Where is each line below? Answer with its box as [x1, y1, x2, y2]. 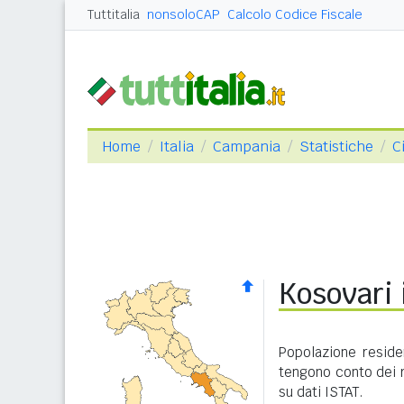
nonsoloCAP [147, 6, 220, 23]
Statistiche [299, 137, 373, 156]
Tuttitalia [87, 6, 140, 23]
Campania [213, 137, 280, 156]
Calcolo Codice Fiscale [227, 6, 363, 23]
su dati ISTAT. [279, 383, 363, 400]
